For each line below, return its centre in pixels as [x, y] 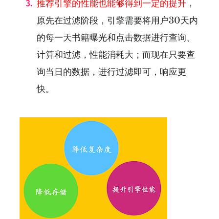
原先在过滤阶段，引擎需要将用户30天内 [117, 21]
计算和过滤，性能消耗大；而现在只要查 [116, 55]
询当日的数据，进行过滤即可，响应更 [111, 72]
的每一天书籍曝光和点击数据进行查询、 [116, 38]
